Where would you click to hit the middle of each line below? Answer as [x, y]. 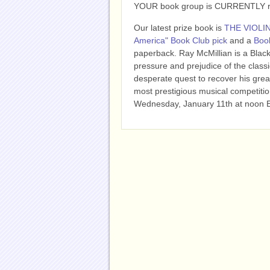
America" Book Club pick [181, 40]
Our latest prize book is [179, 28]
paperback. [156, 53]
